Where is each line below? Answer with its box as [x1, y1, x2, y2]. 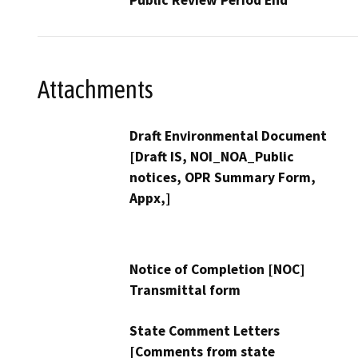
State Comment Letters [129, 322, 280, 340]
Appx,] [129, 189, 170, 208]
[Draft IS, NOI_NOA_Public [129, 148, 294, 166]
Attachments [38, 75, 153, 105]
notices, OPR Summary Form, [129, 169, 316, 187]
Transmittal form [129, 281, 241, 300]
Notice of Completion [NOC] [129, 261, 304, 279]
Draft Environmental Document [129, 127, 327, 145]
